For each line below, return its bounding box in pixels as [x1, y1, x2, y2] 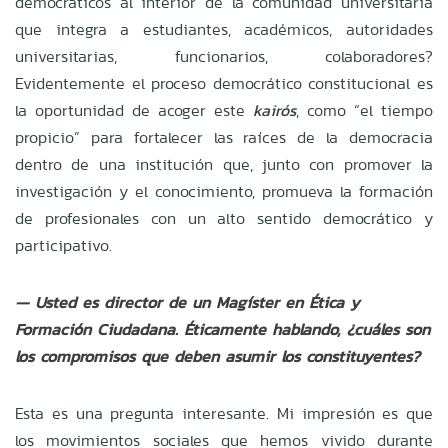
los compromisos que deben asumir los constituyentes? [15, 344, 420, 368]
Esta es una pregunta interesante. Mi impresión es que [15, 401, 433, 425]
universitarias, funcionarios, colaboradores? [15, 44, 433, 68]
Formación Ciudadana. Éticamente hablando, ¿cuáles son [15, 317, 430, 341]
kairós [253, 98, 296, 122]
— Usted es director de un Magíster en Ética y [15, 290, 360, 314]
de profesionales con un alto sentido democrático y [15, 206, 433, 230]
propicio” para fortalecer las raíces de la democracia [15, 125, 433, 149]
